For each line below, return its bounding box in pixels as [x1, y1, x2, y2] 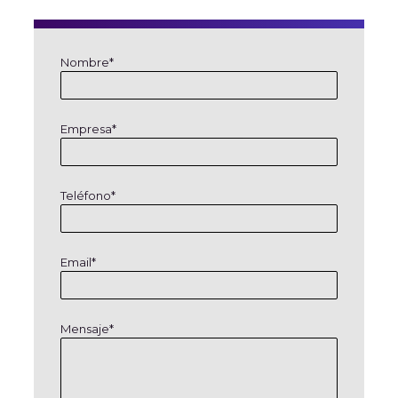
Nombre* [60, 55, 114, 69]
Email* [60, 255, 96, 269]
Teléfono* [60, 188, 115, 203]
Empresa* [60, 122, 116, 136]
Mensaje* [60, 322, 114, 336]
